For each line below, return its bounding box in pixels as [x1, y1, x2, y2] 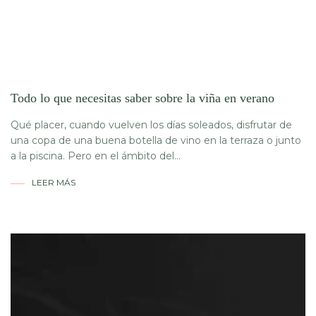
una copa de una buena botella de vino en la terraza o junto [11, 134, 301, 147]
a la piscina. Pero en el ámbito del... [11, 150, 181, 163]
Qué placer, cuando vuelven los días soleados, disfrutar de [11, 119, 292, 132]
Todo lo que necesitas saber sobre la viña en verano [11, 91, 274, 106]
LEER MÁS [32, 177, 75, 188]
